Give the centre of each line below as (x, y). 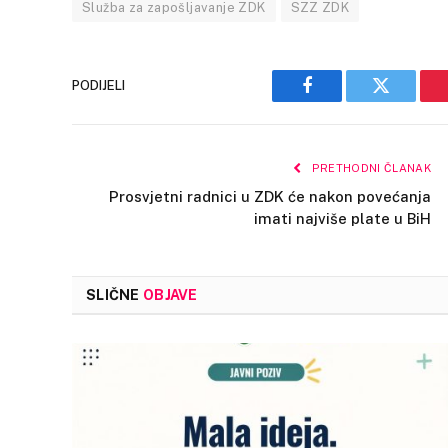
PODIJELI (98, 86)
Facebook (340, 100)
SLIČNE (114, 294)
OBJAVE (170, 294)
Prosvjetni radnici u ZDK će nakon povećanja (270, 196)
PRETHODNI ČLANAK (369, 167)
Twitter (405, 100)
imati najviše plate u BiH (342, 218)
